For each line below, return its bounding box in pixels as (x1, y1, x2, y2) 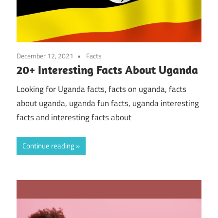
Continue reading (22, 140, 74, 152)
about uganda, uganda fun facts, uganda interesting (17, 96, 199, 109)
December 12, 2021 (17, 51, 73, 61)
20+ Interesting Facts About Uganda (17, 62, 198, 77)
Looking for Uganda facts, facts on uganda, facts (17, 82, 186, 95)
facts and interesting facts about (17, 110, 131, 124)
